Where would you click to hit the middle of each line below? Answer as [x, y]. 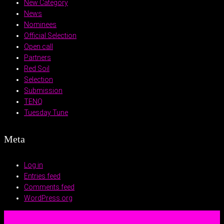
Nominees [40, 25]
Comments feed [49, 187]
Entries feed [42, 176]
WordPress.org [48, 198]
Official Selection [50, 36]
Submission [43, 91]
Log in [33, 165]
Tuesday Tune [46, 113]
